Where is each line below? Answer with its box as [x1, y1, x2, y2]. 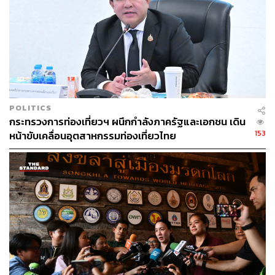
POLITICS [9, 101, 52, 114]
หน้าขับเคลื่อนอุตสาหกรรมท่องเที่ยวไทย [9, 128, 176, 144]
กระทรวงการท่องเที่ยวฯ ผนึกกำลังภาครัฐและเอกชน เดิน [9, 114, 246, 130]
